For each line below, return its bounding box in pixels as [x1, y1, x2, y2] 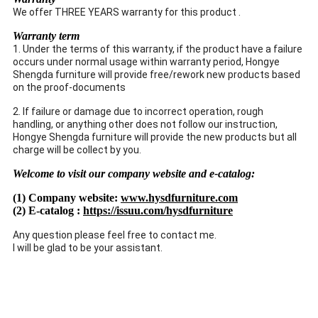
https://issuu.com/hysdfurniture [83, 204, 233, 216]
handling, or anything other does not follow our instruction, [13, 118, 278, 130]
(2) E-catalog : [13, 204, 83, 216]
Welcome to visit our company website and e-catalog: [13, 167, 255, 180]
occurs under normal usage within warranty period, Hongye [13, 55, 280, 67]
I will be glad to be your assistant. [13, 241, 163, 253]
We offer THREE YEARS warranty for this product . [13, 6, 241, 18]
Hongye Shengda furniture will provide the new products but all [13, 131, 297, 143]
